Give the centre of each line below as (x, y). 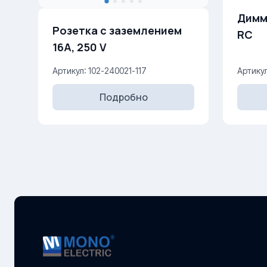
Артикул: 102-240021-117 (100, 71)
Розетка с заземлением (117, 30)
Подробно (123, 97)
